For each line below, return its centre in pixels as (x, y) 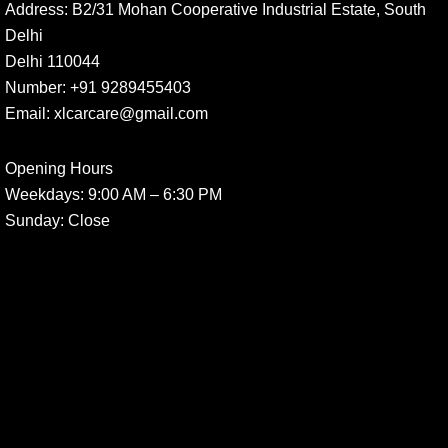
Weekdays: (44, 193)
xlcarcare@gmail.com (129, 112)
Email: (27, 112)
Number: (35, 86)
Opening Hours (59, 167)
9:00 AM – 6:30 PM (153, 193)
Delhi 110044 (52, 60)
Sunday (32, 219)
